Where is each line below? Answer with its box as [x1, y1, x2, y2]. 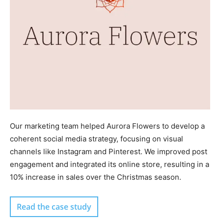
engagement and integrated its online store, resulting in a [10, 160, 209, 169]
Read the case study [17, 201, 91, 213]
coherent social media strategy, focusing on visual [10, 134, 183, 144]
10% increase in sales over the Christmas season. [10, 172, 181, 182]
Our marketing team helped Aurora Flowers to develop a [10, 121, 205, 131]
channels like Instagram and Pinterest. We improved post [10, 147, 207, 157]
